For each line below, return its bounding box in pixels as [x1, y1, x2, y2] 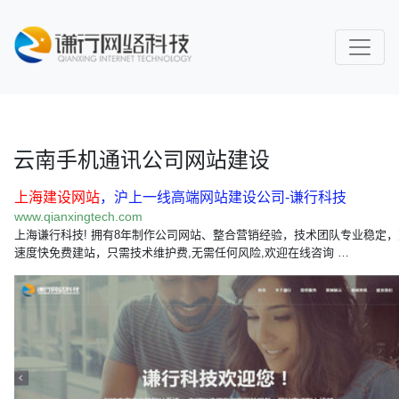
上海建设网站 [14, 190, 100, 205]
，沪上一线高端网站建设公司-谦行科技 [100, 190, 346, 205]
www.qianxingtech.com [14, 209, 142, 224]
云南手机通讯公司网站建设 [13, 148, 270, 172]
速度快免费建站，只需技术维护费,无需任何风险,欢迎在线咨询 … [14, 246, 349, 259]
